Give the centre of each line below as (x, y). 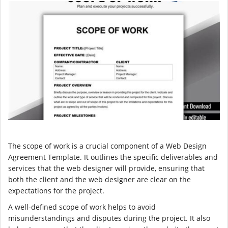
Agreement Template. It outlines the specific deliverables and (113, 157)
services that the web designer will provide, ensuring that (106, 168)
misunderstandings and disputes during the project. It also (109, 218)
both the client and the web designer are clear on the (99, 179)
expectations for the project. (56, 190)
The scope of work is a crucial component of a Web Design (107, 146)
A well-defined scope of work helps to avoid (82, 207)
